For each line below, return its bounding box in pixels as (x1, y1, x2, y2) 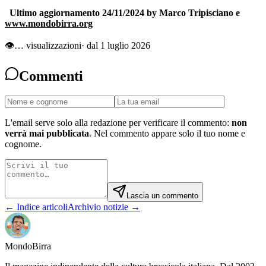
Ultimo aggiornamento (9, 7, 102, 18)
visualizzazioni (24, 40, 81, 50)
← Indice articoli (5, 202, 68, 213)
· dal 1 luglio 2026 (81, 40, 150, 50)
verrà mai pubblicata (5, 128, 89, 139)
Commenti (19, 68, 83, 84)
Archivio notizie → (68, 202, 140, 213)
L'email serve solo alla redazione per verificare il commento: (5, 118, 229, 128)
